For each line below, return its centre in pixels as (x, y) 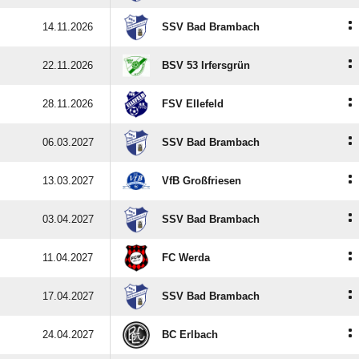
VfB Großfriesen (202, 181)
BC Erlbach (190, 335)
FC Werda (186, 258)
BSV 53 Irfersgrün (206, 65)
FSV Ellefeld (193, 104)
